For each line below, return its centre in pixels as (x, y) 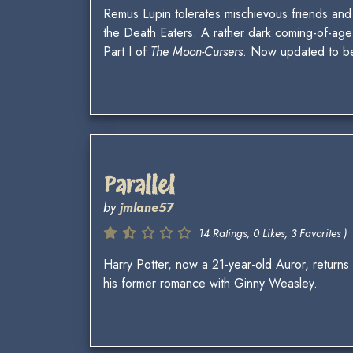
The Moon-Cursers (197, 52)
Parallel (139, 186)
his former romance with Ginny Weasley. (210, 284)
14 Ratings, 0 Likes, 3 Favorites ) (273, 234)
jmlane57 (147, 208)
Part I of (127, 52)
